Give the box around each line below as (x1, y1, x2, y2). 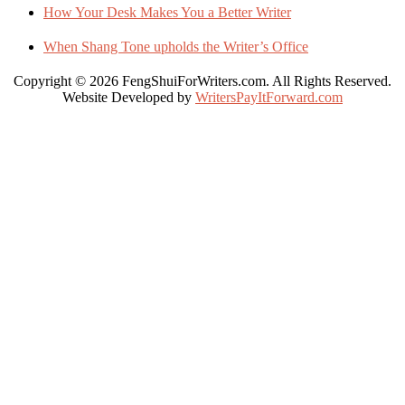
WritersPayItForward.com (195, 89, 343, 105)
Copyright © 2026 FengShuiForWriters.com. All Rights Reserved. (14, 72, 391, 89)
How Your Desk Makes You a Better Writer (43, 4, 291, 20)
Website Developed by (62, 89, 195, 105)
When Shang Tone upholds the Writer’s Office (43, 38, 308, 54)
